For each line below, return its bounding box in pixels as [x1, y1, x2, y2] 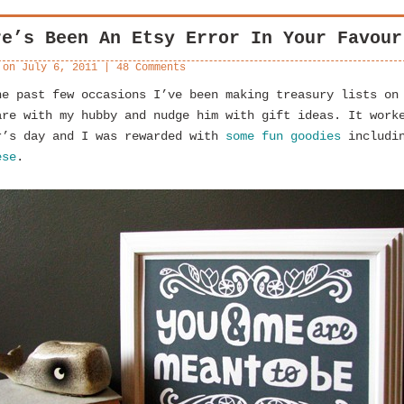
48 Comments [116, 61, 186, 74]
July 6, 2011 [22, 61, 97, 74]
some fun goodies [225, 128, 341, 143]
